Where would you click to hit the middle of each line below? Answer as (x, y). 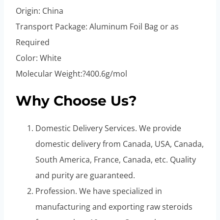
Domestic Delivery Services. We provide (108, 128)
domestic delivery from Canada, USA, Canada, (120, 144)
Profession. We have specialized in (99, 191)
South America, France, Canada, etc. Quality (116, 160)
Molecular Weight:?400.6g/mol (71, 73)
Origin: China (40, 11)
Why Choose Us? (76, 101)
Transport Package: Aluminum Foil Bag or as (97, 26)
